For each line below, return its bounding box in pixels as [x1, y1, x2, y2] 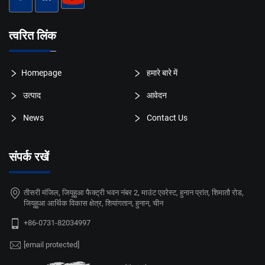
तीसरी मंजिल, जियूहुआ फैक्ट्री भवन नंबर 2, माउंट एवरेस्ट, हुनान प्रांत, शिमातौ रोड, [24, 188, 244, 198]
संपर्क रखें [9, 150, 49, 164]
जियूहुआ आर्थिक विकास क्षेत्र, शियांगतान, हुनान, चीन [24, 199, 163, 208]
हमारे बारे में [144, 67, 177, 77]
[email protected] [24, 240, 79, 250]
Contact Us [144, 113, 188, 123]
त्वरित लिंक [9, 28, 56, 43]
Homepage [21, 67, 62, 77]
